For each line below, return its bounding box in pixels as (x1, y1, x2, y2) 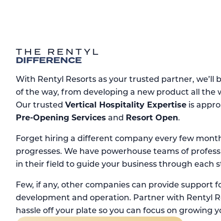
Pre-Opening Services (16, 112, 106, 123)
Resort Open (126, 112, 178, 123)
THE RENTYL (16, 46, 100, 58)
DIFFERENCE (16, 54, 82, 67)
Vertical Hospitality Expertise (65, 99, 186, 110)
